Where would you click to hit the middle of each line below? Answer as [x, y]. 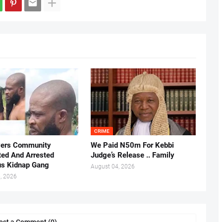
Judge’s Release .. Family [132, 155]
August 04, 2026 [112, 167]
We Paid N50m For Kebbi [132, 145]
